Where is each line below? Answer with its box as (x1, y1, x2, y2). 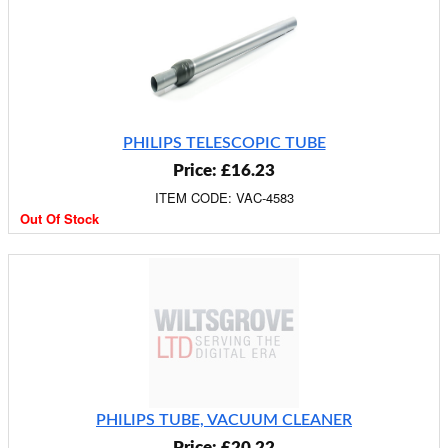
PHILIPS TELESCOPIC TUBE (122, 135, 326, 151)
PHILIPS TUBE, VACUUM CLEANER (96, 412, 352, 428)
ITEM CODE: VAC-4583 (154, 188, 294, 207)
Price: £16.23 (173, 162, 275, 179)
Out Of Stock (20, 209, 99, 228)
